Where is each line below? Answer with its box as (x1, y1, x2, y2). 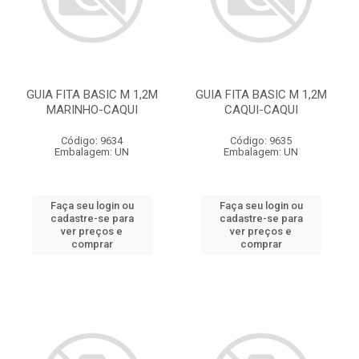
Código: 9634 (61, 135, 123, 147)
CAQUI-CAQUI (224, 103, 298, 117)
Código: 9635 (230, 135, 292, 147)
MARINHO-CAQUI (46, 103, 138, 117)
